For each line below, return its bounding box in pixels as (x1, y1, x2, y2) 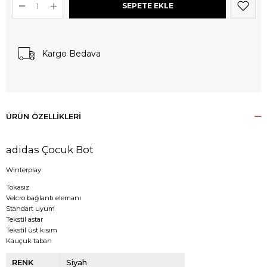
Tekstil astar (6, 215, 43, 224)
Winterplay (6, 166, 41, 175)
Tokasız (6, 183, 29, 192)
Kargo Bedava (42, 48, 101, 60)
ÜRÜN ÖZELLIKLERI (6, 112, 81, 122)
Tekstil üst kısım (6, 226, 57, 235)
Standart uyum (6, 204, 55, 213)
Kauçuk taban (6, 237, 52, 246)
